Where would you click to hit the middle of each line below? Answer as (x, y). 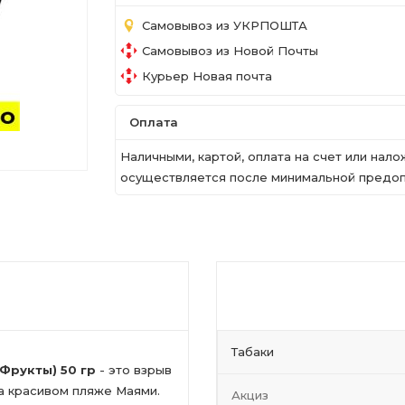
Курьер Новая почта (207, 75)
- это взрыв (136, 370)
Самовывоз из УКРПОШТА (225, 25)
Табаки (253, 352)
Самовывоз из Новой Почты (230, 50)
